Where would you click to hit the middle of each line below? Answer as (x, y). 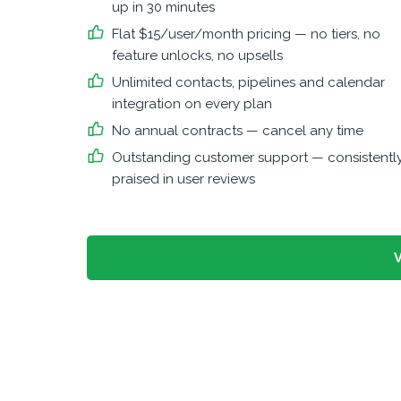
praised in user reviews (183, 179)
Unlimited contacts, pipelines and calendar (248, 82)
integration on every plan (192, 104)
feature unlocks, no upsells (197, 55)
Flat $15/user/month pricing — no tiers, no (246, 34)
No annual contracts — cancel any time (238, 131)
